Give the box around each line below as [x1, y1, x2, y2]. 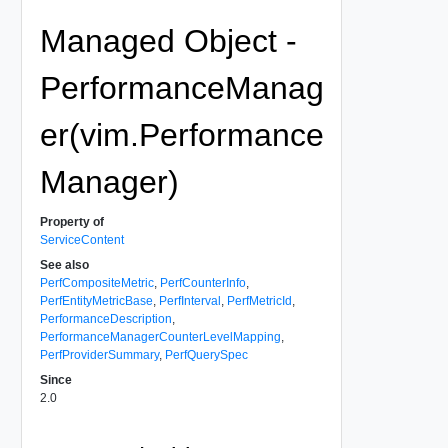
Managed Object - [39, 22, 297, 59]
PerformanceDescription [39, 311, 172, 326]
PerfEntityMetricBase [39, 293, 153, 308]
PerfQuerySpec [164, 347, 248, 362]
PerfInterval [158, 293, 221, 308]
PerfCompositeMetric [39, 275, 154, 290]
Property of [39, 214, 104, 229]
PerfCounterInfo [159, 275, 246, 290]
